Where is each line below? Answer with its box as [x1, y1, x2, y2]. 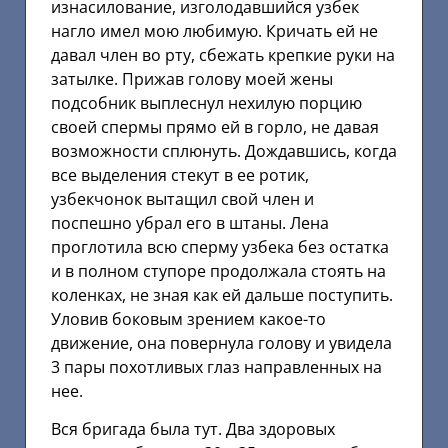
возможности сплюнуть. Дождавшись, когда [51, 139, 397, 162]
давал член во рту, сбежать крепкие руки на [51, 43, 395, 66]
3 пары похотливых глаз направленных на [51, 355, 382, 378]
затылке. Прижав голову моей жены [51, 67, 333, 90]
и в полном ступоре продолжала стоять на [51, 259, 386, 282]
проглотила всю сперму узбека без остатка [51, 235, 389, 258]
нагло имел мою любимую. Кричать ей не [51, 19, 378, 42]
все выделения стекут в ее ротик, [51, 163, 309, 186]
